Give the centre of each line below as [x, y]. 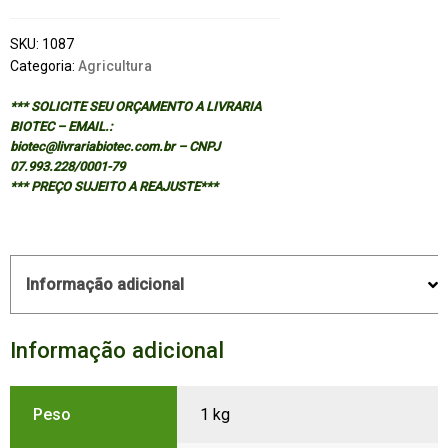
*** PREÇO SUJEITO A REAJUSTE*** [113, 187]
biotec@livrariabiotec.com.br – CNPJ [114, 147]
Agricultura [114, 66]
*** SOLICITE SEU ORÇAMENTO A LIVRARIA [135, 107]
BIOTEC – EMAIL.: [60, 127]
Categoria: [43, 66]
